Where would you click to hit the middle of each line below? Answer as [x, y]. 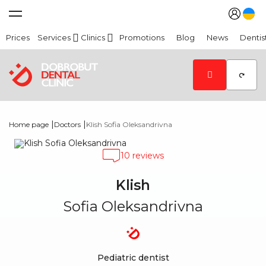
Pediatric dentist [133, 258]
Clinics [93, 37]
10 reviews [142, 156]
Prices [18, 37]
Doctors [67, 124]
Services [54, 37]
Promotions [142, 37]
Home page [29, 124]
